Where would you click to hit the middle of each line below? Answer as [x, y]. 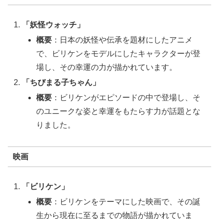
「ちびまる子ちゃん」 [61, 83]
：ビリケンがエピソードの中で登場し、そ [126, 98]
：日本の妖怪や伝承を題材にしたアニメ [122, 40]
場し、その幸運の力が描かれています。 [107, 67]
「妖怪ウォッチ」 [54, 24]
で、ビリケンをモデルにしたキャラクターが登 [119, 54]
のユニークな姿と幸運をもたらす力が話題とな [119, 111]
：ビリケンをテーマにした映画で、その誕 [126, 202]
